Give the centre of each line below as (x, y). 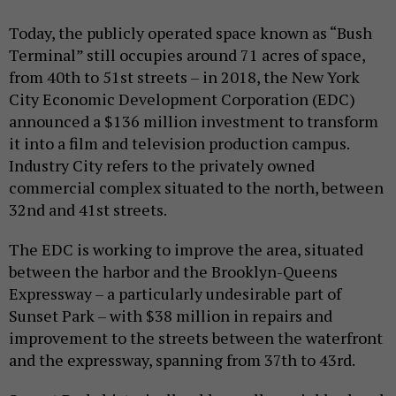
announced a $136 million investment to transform (194, 121)
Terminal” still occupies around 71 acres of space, (187, 54)
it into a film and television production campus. (179, 143)
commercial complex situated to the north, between (196, 187)
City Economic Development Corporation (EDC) (182, 99)
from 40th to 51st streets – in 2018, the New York (184, 76)
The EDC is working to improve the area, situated (186, 249)
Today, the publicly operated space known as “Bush (190, 32)
